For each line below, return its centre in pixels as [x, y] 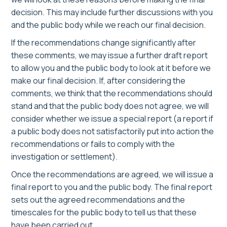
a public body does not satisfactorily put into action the [112, 131]
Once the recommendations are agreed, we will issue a [112, 175]
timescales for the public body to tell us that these [104, 213]
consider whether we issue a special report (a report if [112, 119]
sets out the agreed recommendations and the [98, 200]
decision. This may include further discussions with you [112, 12]
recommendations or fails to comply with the [93, 144]
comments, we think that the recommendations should [112, 93]
